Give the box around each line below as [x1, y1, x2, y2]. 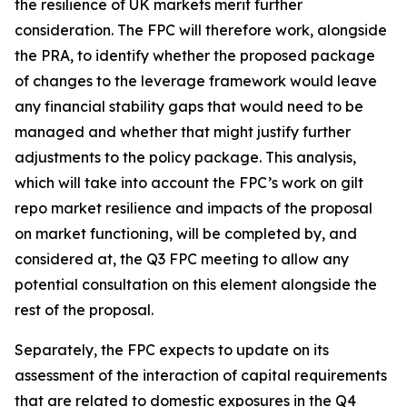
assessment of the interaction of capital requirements [15, 366, 387, 384]
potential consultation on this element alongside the [15, 275, 377, 293]
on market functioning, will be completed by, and [15, 224, 357, 243]
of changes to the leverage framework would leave [15, 72, 377, 90]
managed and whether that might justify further [15, 123, 351, 141]
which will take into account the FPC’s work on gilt [15, 174, 363, 192]
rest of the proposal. [15, 301, 154, 319]
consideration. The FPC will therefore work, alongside [15, 21, 387, 39]
